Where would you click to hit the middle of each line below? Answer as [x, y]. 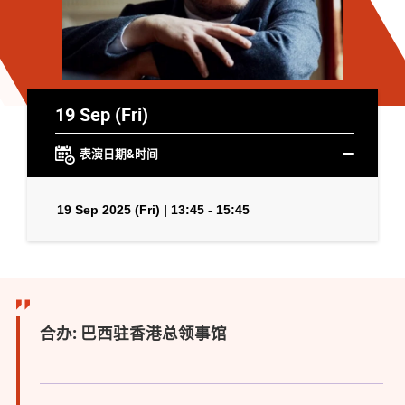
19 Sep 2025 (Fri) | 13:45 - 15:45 [153, 209]
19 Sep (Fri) [101, 113]
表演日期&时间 [118, 154]
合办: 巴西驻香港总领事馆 [134, 335]
